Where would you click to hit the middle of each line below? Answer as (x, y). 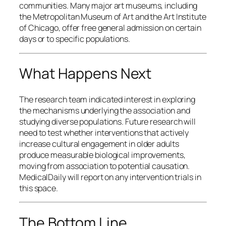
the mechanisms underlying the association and (105, 111)
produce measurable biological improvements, (102, 155)
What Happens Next (86, 74)
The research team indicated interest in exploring (107, 100)
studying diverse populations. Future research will (107, 122)
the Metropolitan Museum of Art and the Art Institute (113, 17)
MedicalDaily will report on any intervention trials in (110, 177)
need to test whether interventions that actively (104, 133)
